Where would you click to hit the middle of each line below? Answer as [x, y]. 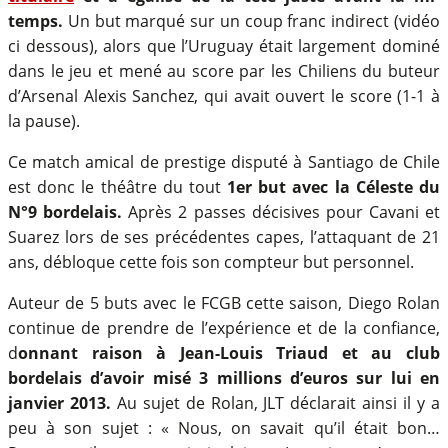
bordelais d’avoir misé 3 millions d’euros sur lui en [224, 377]
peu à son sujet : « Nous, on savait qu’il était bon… [224, 427]
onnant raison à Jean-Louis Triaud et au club [229, 352]
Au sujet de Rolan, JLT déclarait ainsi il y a [278, 402]
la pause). [44, 120]
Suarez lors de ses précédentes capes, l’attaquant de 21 [224, 236]
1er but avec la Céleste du [334, 186]
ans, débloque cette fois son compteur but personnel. [211, 261]
